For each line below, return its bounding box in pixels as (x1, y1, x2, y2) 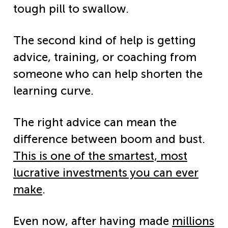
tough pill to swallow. (13, 2, 129, 16)
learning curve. (13, 83, 97, 98)
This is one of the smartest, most (13, 149, 187, 163)
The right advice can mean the (13, 116, 177, 130)
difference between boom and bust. (13, 132, 205, 147)
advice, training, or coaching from (13, 50, 196, 64)
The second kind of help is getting (13, 33, 196, 47)
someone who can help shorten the (13, 67, 203, 81)
